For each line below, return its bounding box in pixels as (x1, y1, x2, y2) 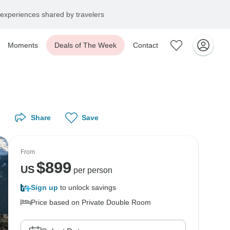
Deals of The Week (54, 41, 117, 49)
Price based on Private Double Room (31, 198, 151, 206)
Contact (133, 41, 158, 49)
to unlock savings (58, 183, 116, 191)
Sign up (31, 183, 58, 191)
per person (71, 166, 112, 175)
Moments (8, 41, 38, 49)
